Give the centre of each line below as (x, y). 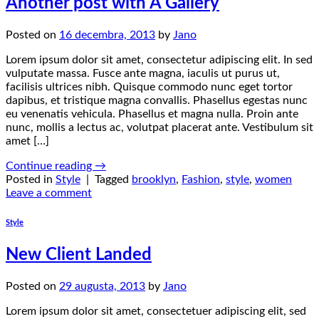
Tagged (113, 179)
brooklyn (154, 179)
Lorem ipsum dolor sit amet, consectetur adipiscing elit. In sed (159, 59)
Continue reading (50, 166)
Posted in (31, 179)
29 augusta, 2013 (102, 286)
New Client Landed (79, 255)
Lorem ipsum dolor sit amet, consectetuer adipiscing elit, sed (156, 311)
